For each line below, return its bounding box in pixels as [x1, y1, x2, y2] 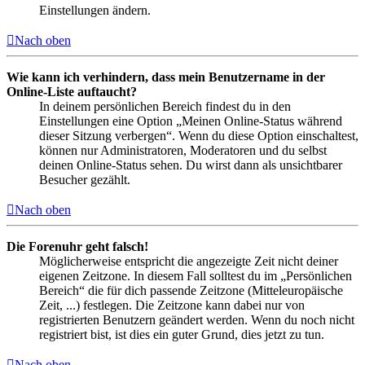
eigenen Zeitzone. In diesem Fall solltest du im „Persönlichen [39, 268, 352, 283]
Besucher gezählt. [39, 172, 130, 187]
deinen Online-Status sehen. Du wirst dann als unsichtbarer [39, 157, 342, 172]
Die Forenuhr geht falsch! [7, 239, 148, 253]
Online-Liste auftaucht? [7, 84, 137, 99]
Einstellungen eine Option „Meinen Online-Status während [39, 113, 342, 128]
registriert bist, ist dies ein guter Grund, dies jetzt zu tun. [39, 327, 324, 341]
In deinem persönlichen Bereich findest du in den [39, 99, 291, 113]
